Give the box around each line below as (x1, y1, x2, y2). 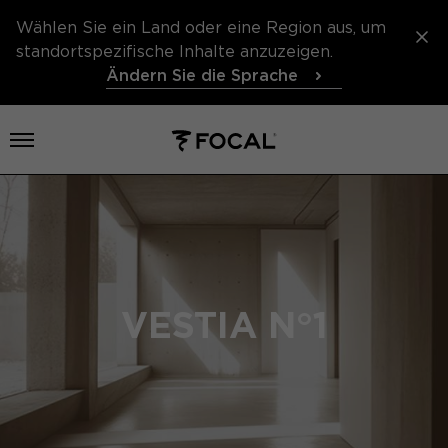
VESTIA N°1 (120, 303, 328, 347)
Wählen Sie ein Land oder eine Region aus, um (16, 18, 386, 37)
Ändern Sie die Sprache (106, 66, 298, 85)
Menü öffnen (21, 130, 122, 149)
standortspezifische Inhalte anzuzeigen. (16, 42, 333, 61)
